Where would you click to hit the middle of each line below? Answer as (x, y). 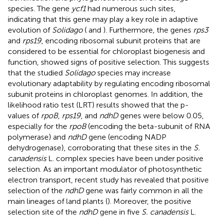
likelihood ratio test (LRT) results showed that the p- (98, 105)
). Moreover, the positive (149, 201)
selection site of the (43, 212)
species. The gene (40, 8)
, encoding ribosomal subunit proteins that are (121, 40)
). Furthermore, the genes (148, 30)
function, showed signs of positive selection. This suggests (109, 62)
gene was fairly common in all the (143, 190)
